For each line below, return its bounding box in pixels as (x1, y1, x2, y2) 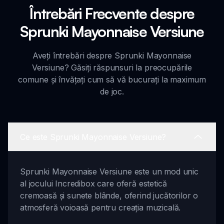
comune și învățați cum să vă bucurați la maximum (17, 74, 206, 85)
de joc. (100, 86, 124, 97)
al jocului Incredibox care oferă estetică (20, 178, 167, 189)
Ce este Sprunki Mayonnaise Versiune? (20, 131, 166, 142)
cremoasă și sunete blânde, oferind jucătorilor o (20, 190, 198, 201)
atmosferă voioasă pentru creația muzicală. (20, 202, 181, 213)
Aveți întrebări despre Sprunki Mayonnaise (32, 50, 192, 61)
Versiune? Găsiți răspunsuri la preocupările (31, 62, 192, 73)
